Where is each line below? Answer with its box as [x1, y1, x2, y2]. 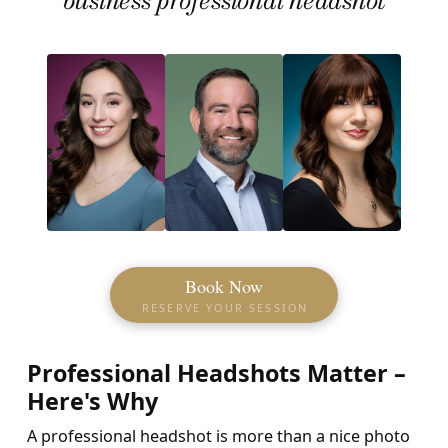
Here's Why [26, 385, 158, 418]
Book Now [184, 274, 263, 299]
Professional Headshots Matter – [26, 357, 406, 390]
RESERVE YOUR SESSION [141, 300, 309, 316]
